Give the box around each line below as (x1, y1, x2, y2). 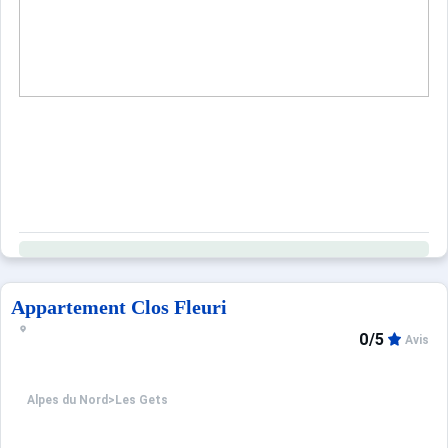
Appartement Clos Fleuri (11, 296, 227, 318)
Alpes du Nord (27, 393, 108, 408)
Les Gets (115, 393, 168, 408)
